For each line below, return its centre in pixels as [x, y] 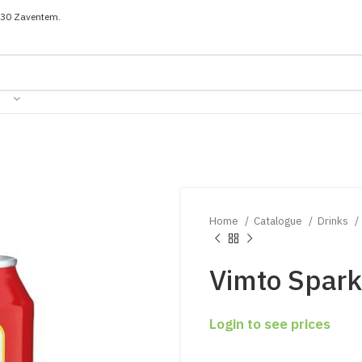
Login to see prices [270, 324]
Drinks [334, 221]
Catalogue [279, 221]
